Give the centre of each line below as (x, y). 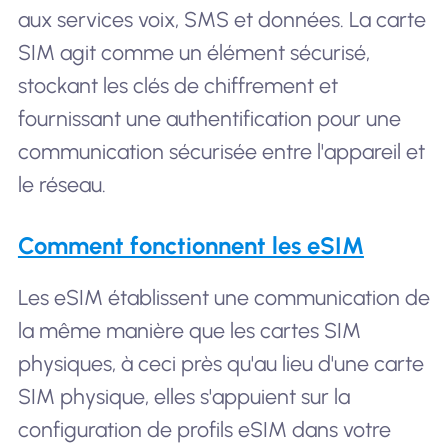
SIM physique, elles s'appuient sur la (183, 397)
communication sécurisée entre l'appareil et (221, 151)
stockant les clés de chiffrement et (177, 85)
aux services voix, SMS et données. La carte (221, 19)
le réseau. (61, 184)
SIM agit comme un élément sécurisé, (193, 52)
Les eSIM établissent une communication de (223, 298)
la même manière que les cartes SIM (189, 331)
